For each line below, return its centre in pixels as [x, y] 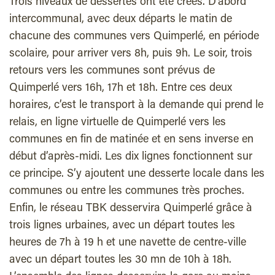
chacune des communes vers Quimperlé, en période [134, 37]
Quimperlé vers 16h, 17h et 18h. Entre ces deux [121, 88]
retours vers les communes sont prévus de [112, 71]
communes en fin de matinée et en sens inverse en [131, 140]
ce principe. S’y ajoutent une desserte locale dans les [137, 174]
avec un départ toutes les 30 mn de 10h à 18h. [120, 260]
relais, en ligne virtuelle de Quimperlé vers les [118, 122]
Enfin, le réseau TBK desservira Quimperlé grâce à [131, 208]
